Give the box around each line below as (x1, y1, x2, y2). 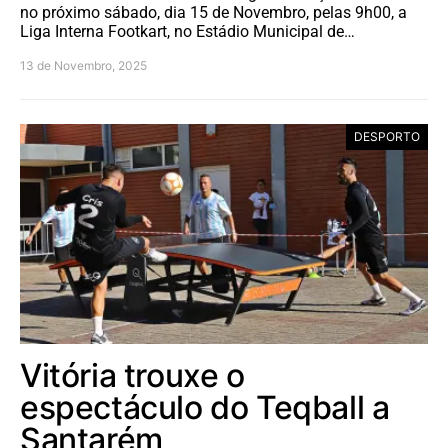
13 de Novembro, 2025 (20, 57, 147, 73)
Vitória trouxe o (20, 355, 245, 395)
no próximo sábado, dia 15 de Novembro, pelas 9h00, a (20, 2, 407, 22)
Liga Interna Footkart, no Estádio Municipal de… (20, 21, 355, 41)
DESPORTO (354, 128, 420, 144)
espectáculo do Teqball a (20, 387, 390, 427)
